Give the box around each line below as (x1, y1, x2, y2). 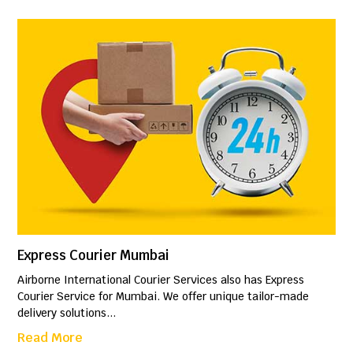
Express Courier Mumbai (17, 247, 170, 265)
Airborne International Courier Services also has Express (17, 273, 305, 288)
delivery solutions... (17, 306, 117, 321)
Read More (17, 329, 84, 347)
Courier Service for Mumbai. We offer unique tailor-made (17, 289, 310, 304)
